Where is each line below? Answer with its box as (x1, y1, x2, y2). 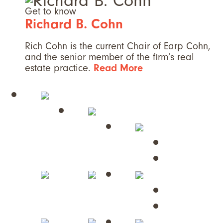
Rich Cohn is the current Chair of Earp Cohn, (25, 40, 211, 52)
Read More (94, 62, 143, 74)
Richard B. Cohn (25, 16, 123, 32)
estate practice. (25, 62, 94, 74)
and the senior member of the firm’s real (25, 51, 194, 63)
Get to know (25, 5, 76, 17)
